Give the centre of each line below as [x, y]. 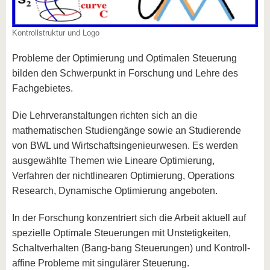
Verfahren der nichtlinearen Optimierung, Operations [123, 176]
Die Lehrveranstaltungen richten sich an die [105, 115]
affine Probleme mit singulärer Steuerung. [101, 263]
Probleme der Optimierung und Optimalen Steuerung [124, 58]
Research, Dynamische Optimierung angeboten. [115, 191]
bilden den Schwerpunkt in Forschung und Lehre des [125, 73]
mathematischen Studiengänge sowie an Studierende [127, 130]
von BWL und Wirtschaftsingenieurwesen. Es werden [125, 146]
